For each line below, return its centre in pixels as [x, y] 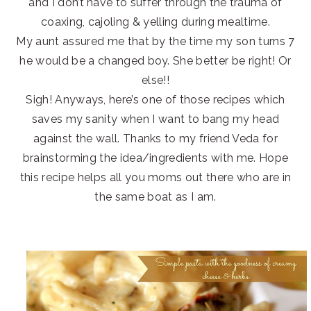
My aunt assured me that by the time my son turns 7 [155, 41]
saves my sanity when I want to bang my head [155, 119]
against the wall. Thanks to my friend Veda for [155, 138]
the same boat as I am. [155, 196]
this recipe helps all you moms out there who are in [155, 177]
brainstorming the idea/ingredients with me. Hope [155, 158]
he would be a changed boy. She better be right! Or [155, 60]
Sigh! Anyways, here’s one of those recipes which [155, 99]
